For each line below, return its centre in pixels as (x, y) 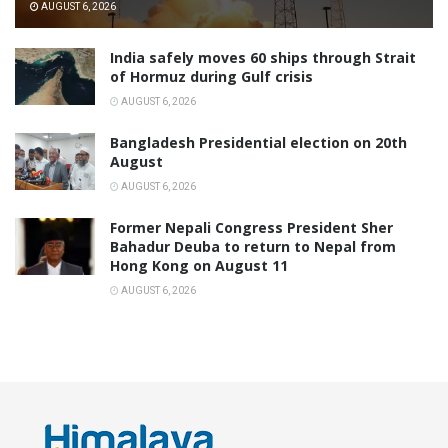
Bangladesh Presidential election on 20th (258, 143)
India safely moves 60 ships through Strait (263, 58)
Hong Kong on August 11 (199, 266)
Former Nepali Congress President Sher (251, 228)
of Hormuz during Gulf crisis (211, 77)
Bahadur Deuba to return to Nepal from (253, 247)
